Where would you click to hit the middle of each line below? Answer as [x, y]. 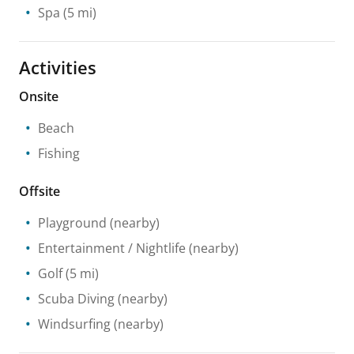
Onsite [39, 96]
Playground [72, 223]
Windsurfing [74, 324]
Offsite [40, 191]
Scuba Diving [76, 299]
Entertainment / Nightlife [112, 248]
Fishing [59, 153]
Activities [58, 67]
